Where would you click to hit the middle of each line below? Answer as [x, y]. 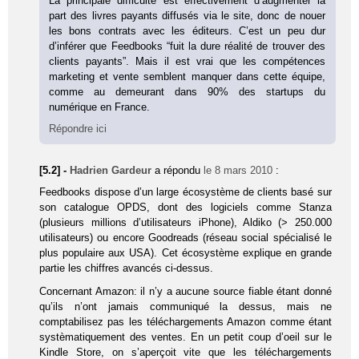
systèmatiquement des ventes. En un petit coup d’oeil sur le [186, 337]
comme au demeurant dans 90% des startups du [187, 91]
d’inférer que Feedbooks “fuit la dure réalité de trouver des [187, 46]
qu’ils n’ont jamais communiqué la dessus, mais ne [186, 306]
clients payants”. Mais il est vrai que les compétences [187, 61]
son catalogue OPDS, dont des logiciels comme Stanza [186, 207]
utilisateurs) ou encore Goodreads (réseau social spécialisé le [186, 237]
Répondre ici [78, 128]
